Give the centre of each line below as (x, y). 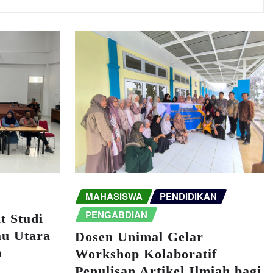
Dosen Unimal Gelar (139, 236)
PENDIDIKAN (188, 197)
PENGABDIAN (116, 215)
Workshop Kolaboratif (146, 253)
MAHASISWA (114, 197)
